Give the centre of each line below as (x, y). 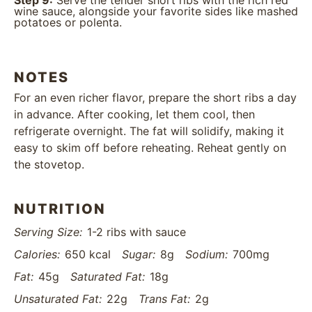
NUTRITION (60, 209)
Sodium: (206, 255)
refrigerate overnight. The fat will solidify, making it (149, 131)
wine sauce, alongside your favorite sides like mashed (156, 11)
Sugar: (139, 255)
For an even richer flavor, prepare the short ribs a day (155, 98)
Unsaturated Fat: (58, 299)
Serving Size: (48, 232)
